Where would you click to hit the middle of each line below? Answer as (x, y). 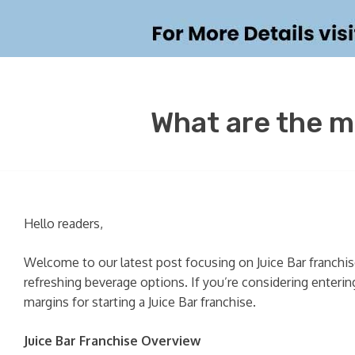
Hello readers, (63, 223)
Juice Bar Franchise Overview (112, 341)
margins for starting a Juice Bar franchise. (140, 302)
